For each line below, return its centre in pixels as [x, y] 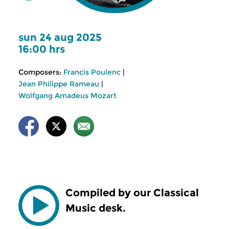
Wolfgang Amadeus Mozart [67, 96]
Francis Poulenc [92, 72]
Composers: [40, 72]
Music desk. [96, 208]
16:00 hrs [42, 49]
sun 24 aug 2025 [60, 37]
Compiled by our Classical [132, 193]
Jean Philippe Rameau [59, 84]
